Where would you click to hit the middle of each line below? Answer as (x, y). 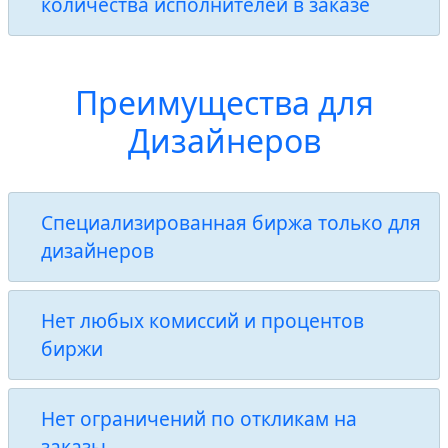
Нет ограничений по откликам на (199, 418)
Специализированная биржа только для (231, 222)
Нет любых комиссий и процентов (202, 320)
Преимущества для (224, 102)
